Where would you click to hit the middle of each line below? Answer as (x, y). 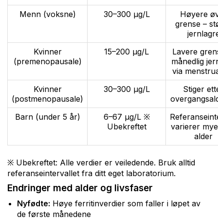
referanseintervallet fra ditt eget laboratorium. (91, 173)
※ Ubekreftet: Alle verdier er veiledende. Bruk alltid (101, 162)
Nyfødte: (34, 203)
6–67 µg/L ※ (127, 117)
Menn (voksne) (47, 14)
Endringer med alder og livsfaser (80, 188)
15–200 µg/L (127, 51)
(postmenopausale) (47, 99)
